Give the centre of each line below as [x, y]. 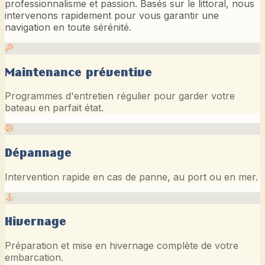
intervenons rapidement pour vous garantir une [112, 15]
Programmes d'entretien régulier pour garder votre [120, 96]
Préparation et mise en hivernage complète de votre [122, 246]
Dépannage [38, 153]
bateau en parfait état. [54, 108]
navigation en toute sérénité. [68, 27]
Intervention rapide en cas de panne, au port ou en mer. [131, 177]
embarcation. [34, 258]
